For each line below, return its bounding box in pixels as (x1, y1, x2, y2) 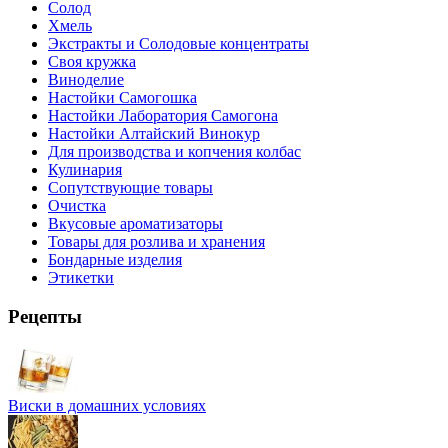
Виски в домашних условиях (8, 396, 206, 414)
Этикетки (48, 269, 114, 287)
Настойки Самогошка (48, 89, 197, 107)
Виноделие (48, 71, 124, 89)
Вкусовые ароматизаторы (48, 215, 223, 233)
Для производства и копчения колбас (48, 143, 301, 161)
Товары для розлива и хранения (48, 233, 265, 251)
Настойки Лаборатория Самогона (48, 107, 278, 125)
